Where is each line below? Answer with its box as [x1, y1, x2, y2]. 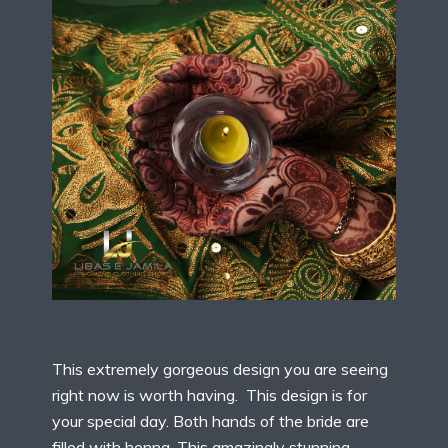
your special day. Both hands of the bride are [52, 410, 369, 431]
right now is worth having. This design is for [52, 384, 367, 405]
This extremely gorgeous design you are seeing [52, 358, 388, 379]
